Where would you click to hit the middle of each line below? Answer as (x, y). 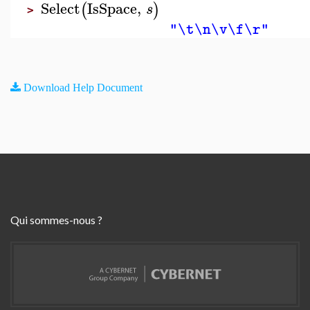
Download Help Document (83, 87)
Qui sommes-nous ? (56, 220)
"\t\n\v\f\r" (219, 30)
